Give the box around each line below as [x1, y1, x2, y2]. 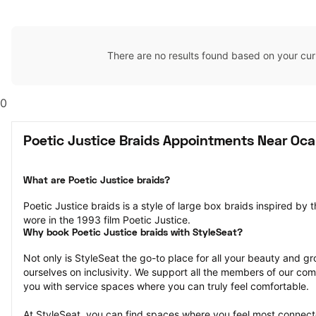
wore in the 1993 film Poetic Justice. [23, 214, 190, 226]
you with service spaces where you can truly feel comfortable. [23, 280, 309, 292]
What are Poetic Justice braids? [23, 176, 170, 186]
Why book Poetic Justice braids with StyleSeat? [23, 229, 243, 238]
